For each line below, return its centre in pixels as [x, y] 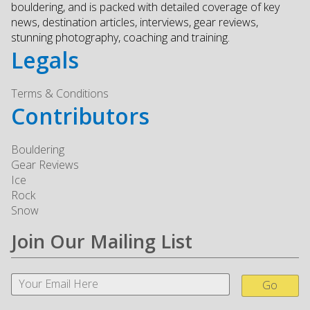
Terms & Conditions [60, 94]
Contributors [80, 116]
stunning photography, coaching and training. [120, 38]
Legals [45, 60]
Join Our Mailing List [102, 241]
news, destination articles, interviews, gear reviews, [135, 22]
